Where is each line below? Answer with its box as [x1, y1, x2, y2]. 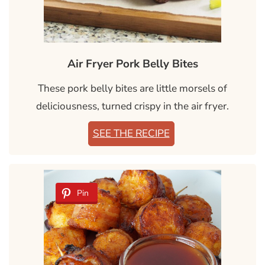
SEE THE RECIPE [92, 127, 170, 141]
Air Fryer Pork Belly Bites [67, 56, 198, 72]
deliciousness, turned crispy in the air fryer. [36, 99, 229, 114]
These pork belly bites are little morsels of [38, 82, 227, 96]
